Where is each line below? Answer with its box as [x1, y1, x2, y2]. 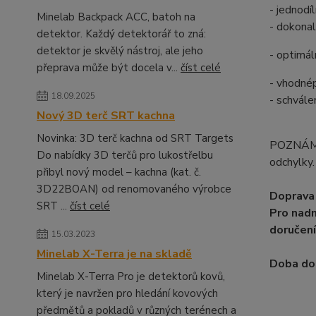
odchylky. [269, 154, 315, 170]
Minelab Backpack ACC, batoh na [37, 10, 195, 24]
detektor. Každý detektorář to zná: [37, 27, 206, 41]
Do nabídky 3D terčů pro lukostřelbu [37, 148, 213, 162]
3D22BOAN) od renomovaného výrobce [37, 182, 231, 196]
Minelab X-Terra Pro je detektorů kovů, [37, 269, 225, 284]
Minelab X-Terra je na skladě [37, 246, 192, 262]
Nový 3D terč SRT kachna [37, 108, 175, 123]
